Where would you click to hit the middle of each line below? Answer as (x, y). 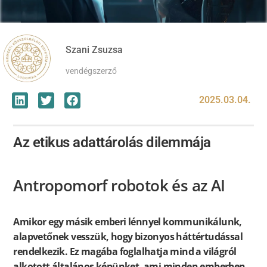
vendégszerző (91, 71)
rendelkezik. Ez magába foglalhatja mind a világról (125, 252)
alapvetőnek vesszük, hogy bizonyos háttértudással (128, 237)
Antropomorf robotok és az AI (119, 186)
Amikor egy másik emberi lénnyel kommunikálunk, (128, 222)
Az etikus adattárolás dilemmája (112, 142)
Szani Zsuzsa (94, 49)
